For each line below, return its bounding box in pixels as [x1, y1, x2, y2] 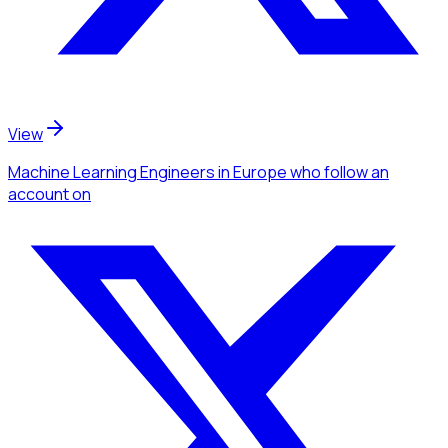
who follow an [290, 160, 389, 183]
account [8, 182, 69, 205]
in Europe [215, 160, 287, 183]
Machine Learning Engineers [8, 160, 215, 183]
